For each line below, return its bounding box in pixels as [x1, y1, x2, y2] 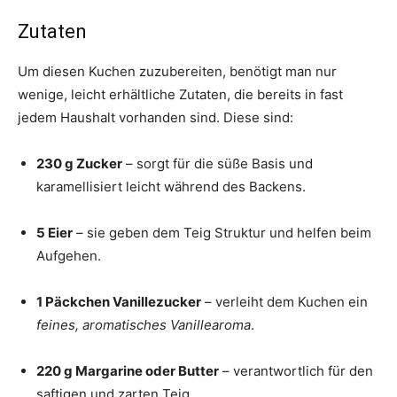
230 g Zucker [36, 155, 122, 173]
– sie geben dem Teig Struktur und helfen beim [73, 224, 371, 242]
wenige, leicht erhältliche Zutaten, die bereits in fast [18, 86, 343, 104]
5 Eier [36, 224, 73, 242]
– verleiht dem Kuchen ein [201, 293, 368, 311]
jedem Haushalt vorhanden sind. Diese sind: [18, 109, 293, 127]
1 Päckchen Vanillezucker [36, 293, 201, 311]
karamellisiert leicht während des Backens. [36, 178, 306, 196]
